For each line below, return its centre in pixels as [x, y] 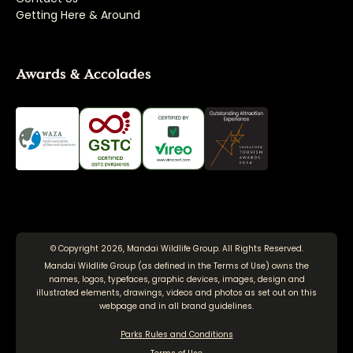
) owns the [287, 266]
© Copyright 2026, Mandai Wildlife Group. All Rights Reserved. [176, 248]
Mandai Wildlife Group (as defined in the [129, 266]
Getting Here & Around [78, 15]
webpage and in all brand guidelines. [176, 306]
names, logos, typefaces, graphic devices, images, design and [176, 279]
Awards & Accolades [84, 74]
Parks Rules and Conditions [176, 334]
